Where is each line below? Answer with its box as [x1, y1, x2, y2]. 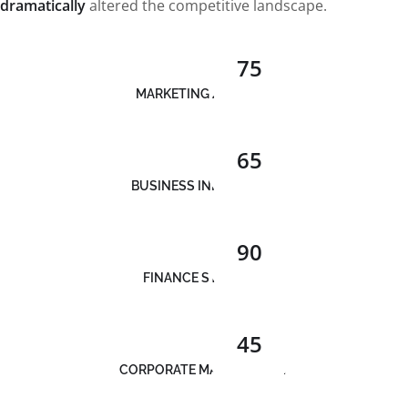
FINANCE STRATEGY [143, 270, 265, 285]
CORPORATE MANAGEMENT [119, 362, 289, 377]
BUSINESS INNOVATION [130, 178, 278, 193]
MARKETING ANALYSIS [135, 86, 273, 101]
